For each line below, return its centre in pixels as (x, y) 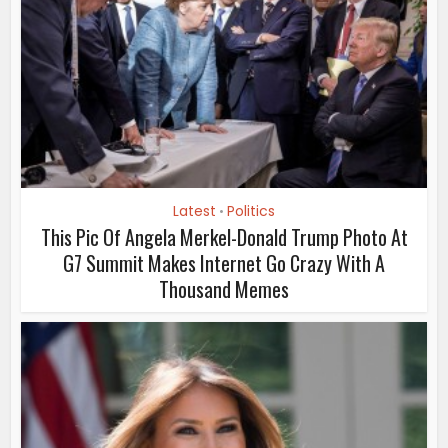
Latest (194, 211)
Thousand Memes (224, 289)
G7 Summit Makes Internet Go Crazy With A (224, 263)
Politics (251, 211)
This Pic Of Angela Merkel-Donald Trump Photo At (224, 237)
